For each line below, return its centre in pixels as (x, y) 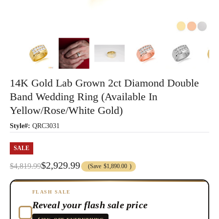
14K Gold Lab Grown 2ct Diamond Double (104, 83)
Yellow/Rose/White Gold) (66, 110)
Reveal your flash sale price (90, 205)
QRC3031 (46, 126)
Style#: (20, 126)
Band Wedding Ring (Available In (84, 96)
